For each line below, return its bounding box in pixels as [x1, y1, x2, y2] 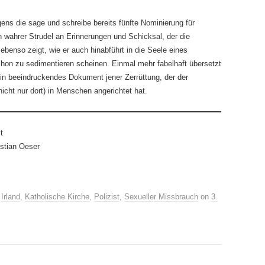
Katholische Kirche [25, 192, 89, 201]
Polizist [94, 192, 119, 201]
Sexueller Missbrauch [124, 192, 198, 201]
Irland [1, 192, 20, 201]
